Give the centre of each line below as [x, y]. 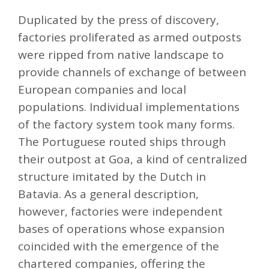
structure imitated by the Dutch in [112, 177]
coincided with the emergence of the [119, 246]
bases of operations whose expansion [121, 229]
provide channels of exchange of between [132, 72]
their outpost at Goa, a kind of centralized [133, 159]
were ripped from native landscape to [121, 55]
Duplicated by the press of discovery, [119, 20]
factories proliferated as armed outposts [130, 38]
